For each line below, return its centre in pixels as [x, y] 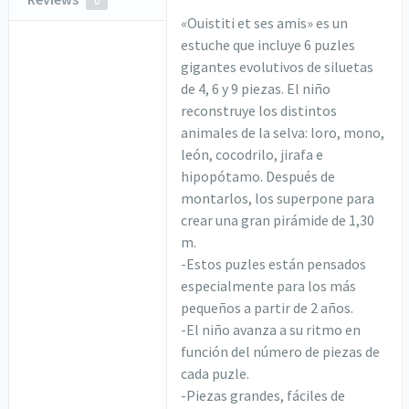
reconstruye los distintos [259, 111]
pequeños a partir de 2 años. [267, 308]
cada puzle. [215, 374]
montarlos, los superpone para [278, 199]
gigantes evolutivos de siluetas [278, 67]
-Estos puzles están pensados [274, 264]
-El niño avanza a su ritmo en [271, 330]
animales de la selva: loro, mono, [283, 133]
